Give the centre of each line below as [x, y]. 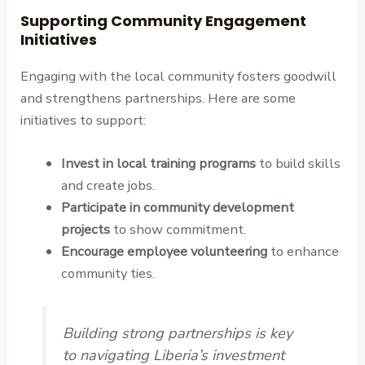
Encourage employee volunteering [164, 251]
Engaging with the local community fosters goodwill [179, 76]
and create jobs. [108, 185]
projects [85, 229]
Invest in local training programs [158, 163]
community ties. [108, 273]
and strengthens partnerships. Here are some [158, 98]
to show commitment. [178, 229]
